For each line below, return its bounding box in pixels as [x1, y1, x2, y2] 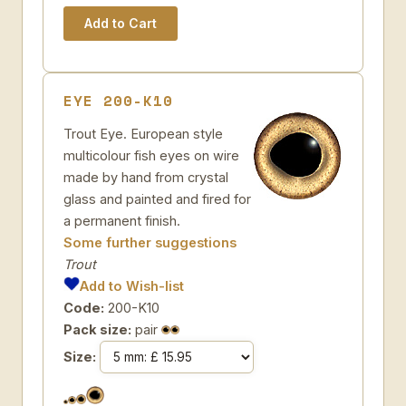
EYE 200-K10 [63, 90, 173, 111]
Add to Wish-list [80, 278, 185, 294]
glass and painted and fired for [63, 191, 251, 207]
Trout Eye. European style [63, 126, 223, 141]
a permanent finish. [63, 213, 180, 228]
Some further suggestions [63, 235, 237, 250]
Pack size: [63, 322, 131, 337]
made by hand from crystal [63, 169, 228, 185]
